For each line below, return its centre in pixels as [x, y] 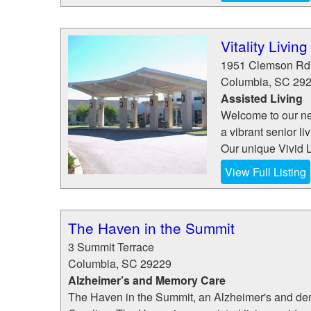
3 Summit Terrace [111, 247]
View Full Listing [266, 172]
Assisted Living [262, 98]
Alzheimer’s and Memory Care [147, 280]
